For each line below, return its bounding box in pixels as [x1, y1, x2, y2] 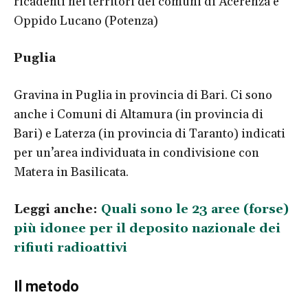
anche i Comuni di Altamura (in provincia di [14, 106, 263, 122]
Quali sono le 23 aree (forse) [101, 201, 289, 217]
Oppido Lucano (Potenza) [14, 12, 158, 29]
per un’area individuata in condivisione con [14, 144, 259, 161]
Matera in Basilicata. [14, 164, 129, 180]
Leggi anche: [14, 201, 101, 217]
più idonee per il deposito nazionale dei [14, 220, 280, 236]
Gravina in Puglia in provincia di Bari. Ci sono [14, 87, 272, 103]
